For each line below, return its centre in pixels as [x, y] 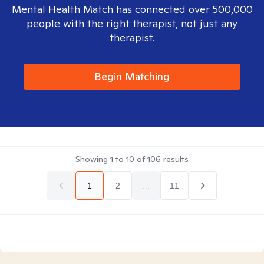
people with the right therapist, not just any [132, 23]
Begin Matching [132, 76]
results [175, 159]
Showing [93, 159]
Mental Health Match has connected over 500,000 [132, 9]
